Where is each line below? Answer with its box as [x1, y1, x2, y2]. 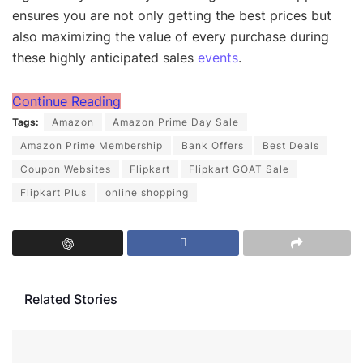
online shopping [105, 186, 189, 199]
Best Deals [263, 139, 319, 152]
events [198, 49, 238, 66]
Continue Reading [12, 92, 121, 109]
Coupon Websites [20, 162, 111, 175]
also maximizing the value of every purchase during [12, 28, 329, 45]
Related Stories [24, 290, 117, 307]
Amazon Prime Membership [20, 139, 163, 152]
